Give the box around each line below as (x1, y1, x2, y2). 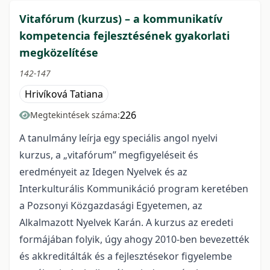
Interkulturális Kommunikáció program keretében (19, 182, 248, 196)
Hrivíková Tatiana (25, 87, 103, 101)
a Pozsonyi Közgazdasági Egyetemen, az (19, 199, 202, 213)
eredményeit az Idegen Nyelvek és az (19, 165, 187, 179)
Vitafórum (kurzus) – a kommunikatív (19, 11, 222, 27)
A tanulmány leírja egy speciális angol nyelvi (19, 131, 218, 145)
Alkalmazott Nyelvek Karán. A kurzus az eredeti (19, 216, 233, 230)
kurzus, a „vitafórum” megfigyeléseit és (19, 148, 198, 162)
